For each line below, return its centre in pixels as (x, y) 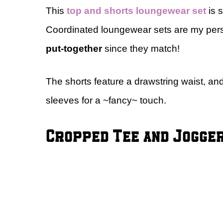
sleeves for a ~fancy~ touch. (106, 101)
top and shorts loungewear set (136, 10)
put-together (74, 48)
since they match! (141, 48)
